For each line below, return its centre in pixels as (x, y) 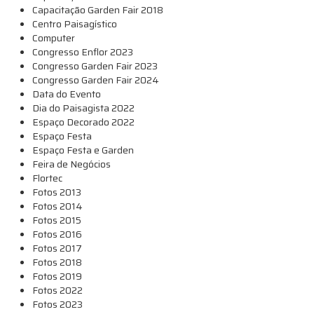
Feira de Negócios (71, 164)
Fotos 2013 (57, 192)
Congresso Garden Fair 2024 (96, 80)
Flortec (47, 178)
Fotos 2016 (57, 234)
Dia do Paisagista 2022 (83, 108)
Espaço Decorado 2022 (83, 122)
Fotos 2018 (57, 262)
